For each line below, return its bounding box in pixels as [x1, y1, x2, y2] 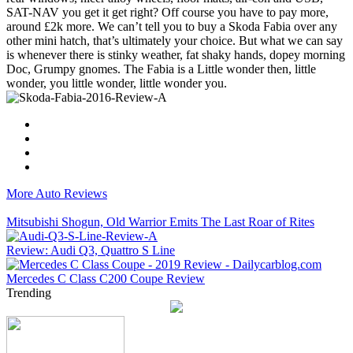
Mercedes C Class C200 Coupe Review [6, 272, 205, 285]
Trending [6, 286, 51, 299]
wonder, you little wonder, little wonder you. [6, 76, 233, 90]
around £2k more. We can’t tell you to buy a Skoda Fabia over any [6, 20, 337, 33]
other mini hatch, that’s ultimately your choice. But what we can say [6, 34, 343, 47]
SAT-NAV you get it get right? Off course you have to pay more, [6, 6, 329, 19]
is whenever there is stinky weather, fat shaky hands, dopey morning [6, 48, 345, 61]
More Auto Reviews [6, 187, 107, 200]
